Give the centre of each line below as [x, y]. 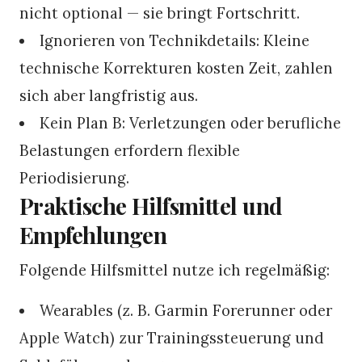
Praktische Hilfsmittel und [151, 205]
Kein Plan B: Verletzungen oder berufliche [191, 122]
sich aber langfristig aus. [109, 95]
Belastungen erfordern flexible [130, 150]
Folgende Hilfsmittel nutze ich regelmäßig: [175, 269]
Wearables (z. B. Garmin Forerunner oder [186, 310]
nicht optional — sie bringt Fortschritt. [160, 13]
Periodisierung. [74, 177]
